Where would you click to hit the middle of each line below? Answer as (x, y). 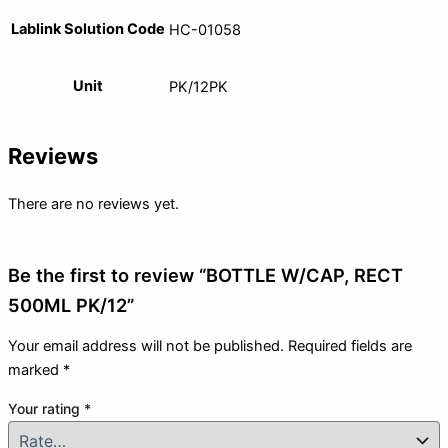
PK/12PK (198, 86)
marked (35, 370)
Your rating (46, 408)
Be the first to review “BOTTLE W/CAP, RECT (205, 274)
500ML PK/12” (71, 304)
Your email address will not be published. (146, 346)
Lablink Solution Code (88, 28)
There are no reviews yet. (93, 203)
